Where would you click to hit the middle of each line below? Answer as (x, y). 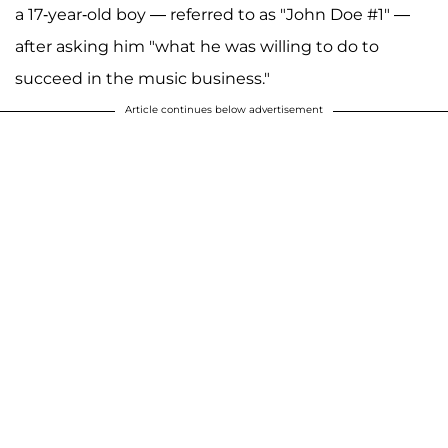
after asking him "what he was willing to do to (197, 46)
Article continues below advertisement (224, 109)
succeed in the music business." (142, 78)
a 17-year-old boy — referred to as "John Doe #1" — (212, 14)
